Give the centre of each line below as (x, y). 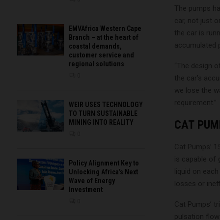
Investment (86, 190)
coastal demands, (95, 46)
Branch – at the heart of (104, 38)
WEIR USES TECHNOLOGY (106, 105)
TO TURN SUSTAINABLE (103, 114)
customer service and (101, 55)
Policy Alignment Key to (104, 163)
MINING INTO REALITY (101, 123)
